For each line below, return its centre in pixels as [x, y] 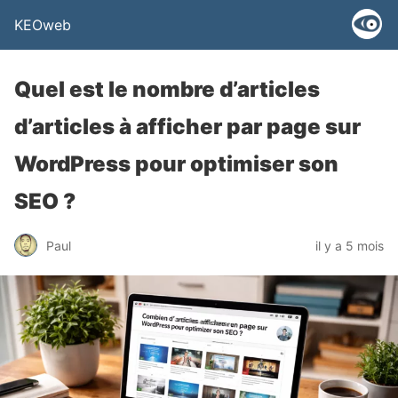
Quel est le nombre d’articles [167, 89]
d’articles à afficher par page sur [187, 127]
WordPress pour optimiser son [176, 164]
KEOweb [43, 25]
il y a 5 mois [350, 245]
